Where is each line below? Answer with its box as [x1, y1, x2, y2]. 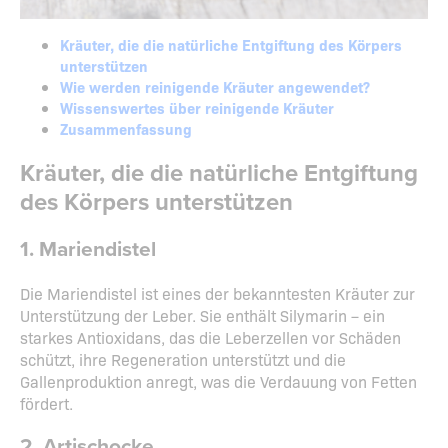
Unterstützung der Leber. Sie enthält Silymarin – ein [20, 304, 385, 327]
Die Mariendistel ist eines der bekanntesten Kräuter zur [20, 282, 415, 305]
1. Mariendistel [20, 237, 156, 263]
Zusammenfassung [60, 118, 192, 140]
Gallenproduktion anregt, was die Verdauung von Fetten [20, 370, 417, 393]
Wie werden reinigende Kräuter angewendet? [60, 76, 370, 98]
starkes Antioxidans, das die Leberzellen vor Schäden [20, 326, 401, 349]
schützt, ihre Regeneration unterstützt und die [20, 348, 346, 371]
